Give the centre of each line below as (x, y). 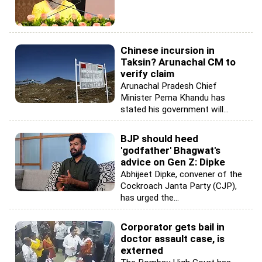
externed (142, 250)
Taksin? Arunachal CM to (178, 62)
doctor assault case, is (173, 239)
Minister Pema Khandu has (173, 98)
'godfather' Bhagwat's (170, 150)
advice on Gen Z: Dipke (173, 162)
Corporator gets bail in (173, 227)
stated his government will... (175, 109)
